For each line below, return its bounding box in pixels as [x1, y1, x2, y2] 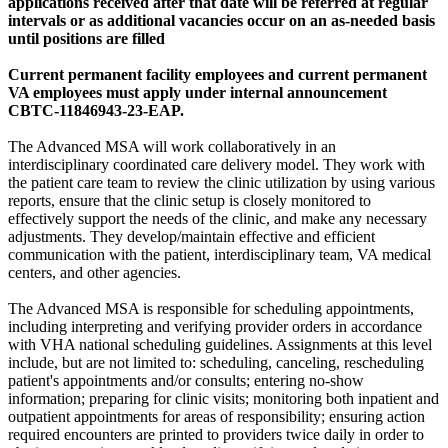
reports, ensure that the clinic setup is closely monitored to [8, 191, 371, 209]
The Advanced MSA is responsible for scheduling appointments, [8, 299, 414, 317]
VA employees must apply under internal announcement [8, 83, 387, 101]
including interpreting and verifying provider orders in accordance [8, 317, 422, 335]
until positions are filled [8, 29, 165, 47]
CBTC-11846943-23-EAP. [8, 101, 184, 119]
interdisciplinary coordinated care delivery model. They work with [8, 155, 425, 173]
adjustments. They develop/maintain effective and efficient [8, 227, 375, 245]
